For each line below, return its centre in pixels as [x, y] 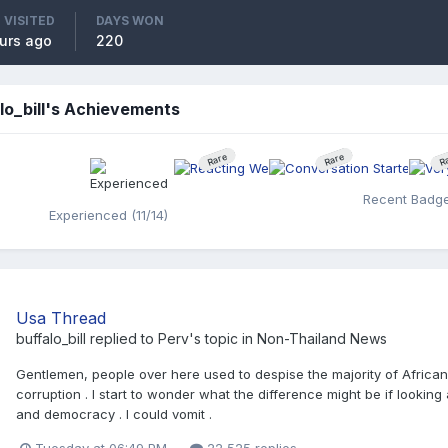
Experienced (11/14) [108, 214]
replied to [122, 338]
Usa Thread [61, 317]
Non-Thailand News [322, 338]
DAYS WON [130, 20]
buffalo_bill [51, 338]
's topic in [223, 338]
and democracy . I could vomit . [114, 413]
